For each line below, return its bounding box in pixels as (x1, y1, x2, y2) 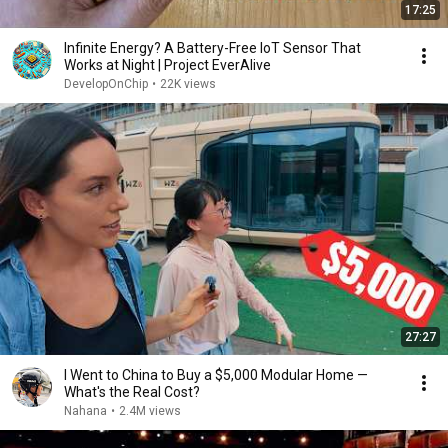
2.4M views (119, 404, 181, 418)
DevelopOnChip (64, 77, 148, 91)
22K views (160, 77, 216, 91)
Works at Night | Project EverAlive (64, 57, 271, 73)
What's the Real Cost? (64, 384, 200, 400)
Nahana (64, 404, 107, 418)
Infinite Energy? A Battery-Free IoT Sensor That (64, 40, 361, 56)
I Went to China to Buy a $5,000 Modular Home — (64, 367, 368, 383)
